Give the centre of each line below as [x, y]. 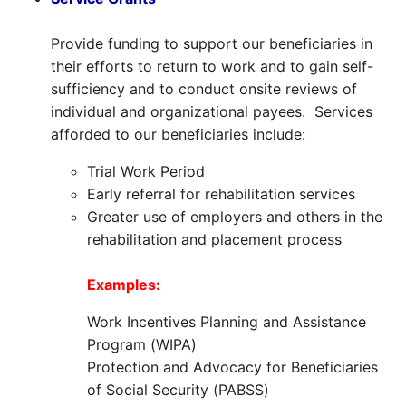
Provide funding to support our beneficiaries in [212, 43]
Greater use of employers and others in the [235, 216]
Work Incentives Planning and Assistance [227, 321]
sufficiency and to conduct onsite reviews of [204, 88]
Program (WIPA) [142, 344]
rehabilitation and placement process [214, 239]
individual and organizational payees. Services [212, 111]
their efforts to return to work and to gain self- [212, 66]
